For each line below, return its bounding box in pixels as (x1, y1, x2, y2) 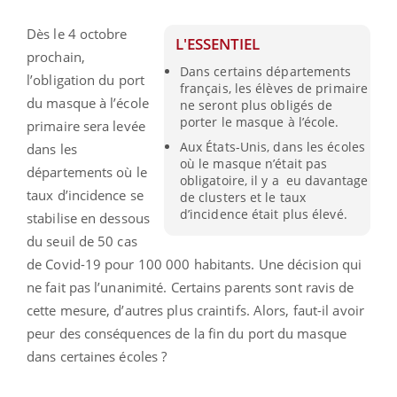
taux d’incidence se (27, 185, 144, 204)
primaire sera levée (27, 116, 145, 135)
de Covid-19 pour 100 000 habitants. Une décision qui (27, 254, 362, 273)
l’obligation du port (27, 70, 144, 89)
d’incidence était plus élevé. (179, 205, 347, 222)
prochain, (27, 47, 85, 66)
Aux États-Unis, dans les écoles (179, 137, 365, 155)
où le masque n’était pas (179, 154, 328, 172)
